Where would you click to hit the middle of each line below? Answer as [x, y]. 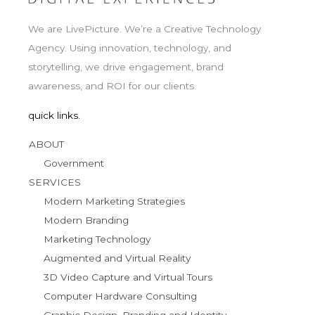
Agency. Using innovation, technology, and [130, 48]
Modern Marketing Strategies [114, 201]
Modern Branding [86, 220]
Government [73, 163]
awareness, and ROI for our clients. [112, 86]
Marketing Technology [97, 239]
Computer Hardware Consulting [120, 296]
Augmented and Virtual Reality [117, 258]
